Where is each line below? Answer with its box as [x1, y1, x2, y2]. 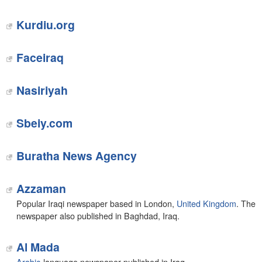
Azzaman [16, 180, 66, 196]
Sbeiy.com [16, 115, 73, 131]
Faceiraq [16, 49, 64, 65]
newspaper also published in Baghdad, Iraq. [16, 210, 180, 222]
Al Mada [16, 239, 60, 255]
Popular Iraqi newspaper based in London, [16, 198, 177, 209]
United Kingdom [176, 198, 236, 209]
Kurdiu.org [16, 16, 75, 33]
